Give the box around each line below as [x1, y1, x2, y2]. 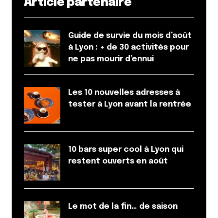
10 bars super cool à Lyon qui [68, 145, 183, 154]
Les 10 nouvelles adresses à [68, 89, 180, 97]
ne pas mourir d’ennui [68, 55, 154, 63]
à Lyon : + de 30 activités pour [68, 43, 189, 52]
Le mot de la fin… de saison [68, 202, 178, 211]
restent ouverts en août [68, 157, 168, 165]
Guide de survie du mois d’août [68, 32, 192, 40]
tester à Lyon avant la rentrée [68, 100, 191, 109]
